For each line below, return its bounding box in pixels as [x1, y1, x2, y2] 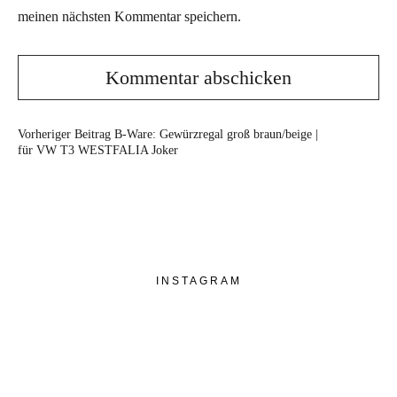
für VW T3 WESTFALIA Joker [18, 144, 178, 157]
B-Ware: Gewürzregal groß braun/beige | [111, 128, 318, 141]
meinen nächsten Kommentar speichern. [18, 9, 241, 24]
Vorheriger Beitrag [18, 128, 111, 141]
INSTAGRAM [155, 275, 242, 287]
